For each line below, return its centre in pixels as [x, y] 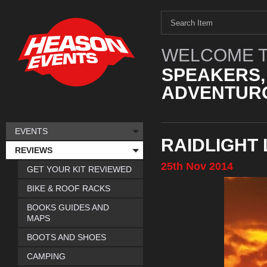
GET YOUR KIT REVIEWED [79, 169]
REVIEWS [34, 150]
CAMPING [46, 256]
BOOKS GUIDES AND [68, 207]
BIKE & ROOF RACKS [69, 188]
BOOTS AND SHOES [66, 237]
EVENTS [31, 131]
